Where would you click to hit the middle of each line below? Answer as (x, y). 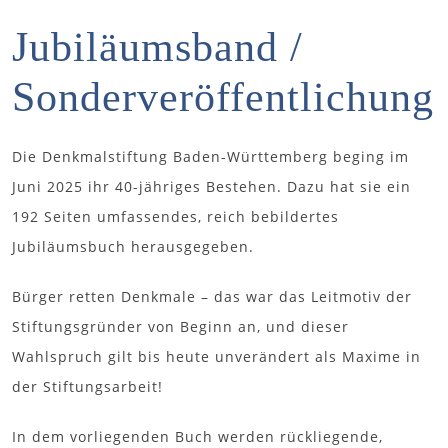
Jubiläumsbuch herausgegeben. (133, 246)
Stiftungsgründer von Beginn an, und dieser (180, 326)
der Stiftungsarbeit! (87, 386)
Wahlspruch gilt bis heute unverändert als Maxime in (216, 356)
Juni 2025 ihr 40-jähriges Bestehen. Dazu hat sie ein (211, 186)
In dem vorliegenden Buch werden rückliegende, (197, 436)
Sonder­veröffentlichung (223, 96)
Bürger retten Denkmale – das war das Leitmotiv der (212, 296)
